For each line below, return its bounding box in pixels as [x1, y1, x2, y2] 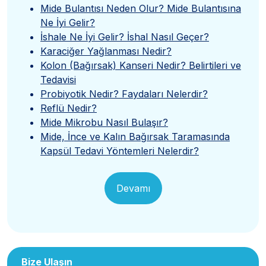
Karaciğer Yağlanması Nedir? [40, 45, 172, 58]
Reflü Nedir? [40, 102, 97, 115]
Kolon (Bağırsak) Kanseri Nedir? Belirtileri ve [40, 59, 241, 72]
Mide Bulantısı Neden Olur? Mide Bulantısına [40, 2, 241, 15]
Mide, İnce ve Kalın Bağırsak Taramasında [40, 131, 230, 143]
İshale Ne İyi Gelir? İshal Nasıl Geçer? [40, 31, 209, 43]
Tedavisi [40, 74, 76, 86]
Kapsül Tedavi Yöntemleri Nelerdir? [40, 145, 199, 157]
